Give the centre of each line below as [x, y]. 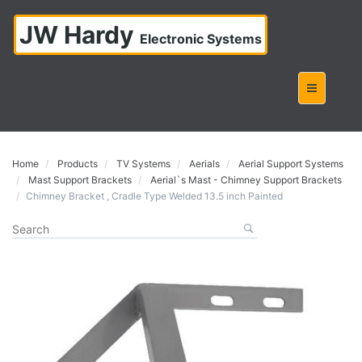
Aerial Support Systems [291, 164]
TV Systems [143, 164]
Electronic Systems [201, 39]
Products [78, 164]
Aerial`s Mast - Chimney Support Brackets [246, 180]
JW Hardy [80, 35]
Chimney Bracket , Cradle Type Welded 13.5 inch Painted [154, 196]
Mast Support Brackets [80, 180]
